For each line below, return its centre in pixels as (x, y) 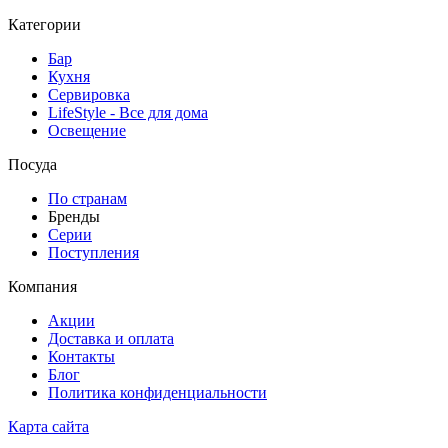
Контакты (81, 357)
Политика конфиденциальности (157, 393)
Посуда (32, 165)
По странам (87, 199)
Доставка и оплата (111, 339)
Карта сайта (48, 427)
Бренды (74, 217)
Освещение (87, 131)
